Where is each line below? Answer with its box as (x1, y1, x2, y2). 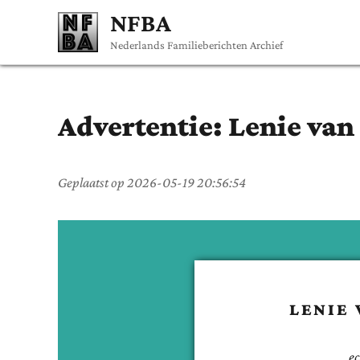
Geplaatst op (58, 174, 127, 190)
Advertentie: (58, 109, 228, 142)
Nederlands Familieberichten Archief (110, 38, 283, 51)
